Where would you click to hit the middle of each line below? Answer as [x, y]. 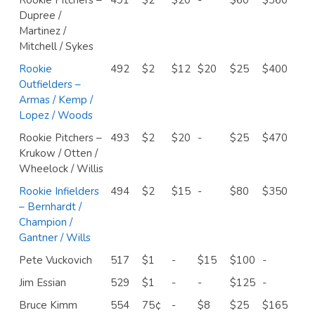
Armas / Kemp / [56, 99]
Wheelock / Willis [61, 168]
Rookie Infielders [59, 191]
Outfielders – [50, 84]
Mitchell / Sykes [56, 46]
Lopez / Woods [56, 115]
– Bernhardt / [50, 206]
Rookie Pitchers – [60, 137]
